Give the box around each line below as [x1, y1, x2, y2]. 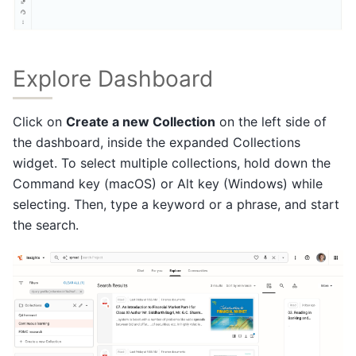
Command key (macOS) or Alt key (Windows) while [13, 176, 323, 192]
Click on [13, 114, 66, 130]
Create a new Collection [66, 114, 215, 130]
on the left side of [215, 114, 327, 130]
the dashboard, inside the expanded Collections [13, 134, 300, 151]
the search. [13, 217, 79, 234]
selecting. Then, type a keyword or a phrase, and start [13, 196, 339, 213]
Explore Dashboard [13, 65, 213, 93]
